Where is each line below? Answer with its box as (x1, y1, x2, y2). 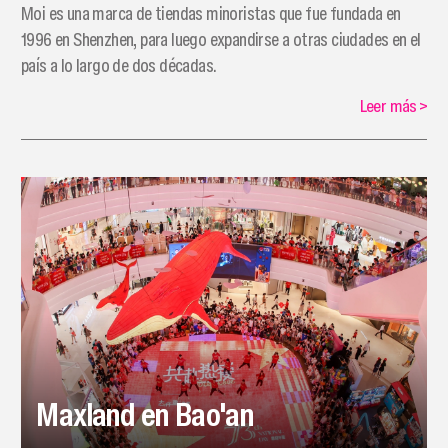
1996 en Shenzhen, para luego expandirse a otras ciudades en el (20, 27, 421, 53)
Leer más (359, 94, 417, 119)
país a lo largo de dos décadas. (20, 53, 217, 79)
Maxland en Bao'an (36, 392, 254, 438)
